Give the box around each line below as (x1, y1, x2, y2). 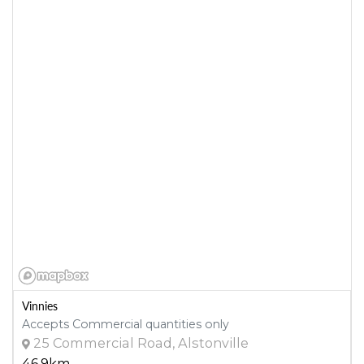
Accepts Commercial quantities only (22, 317, 229, 332)
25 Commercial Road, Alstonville (33, 335, 249, 352)
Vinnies (22, 297, 58, 314)
